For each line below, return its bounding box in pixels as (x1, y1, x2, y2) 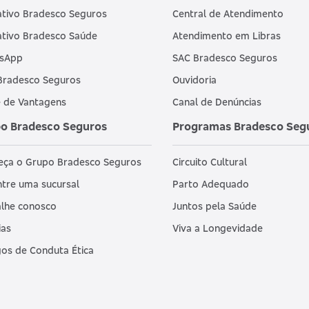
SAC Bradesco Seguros (172, 52, 277, 64)
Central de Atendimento (172, 8, 283, 20)
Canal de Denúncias (172, 96, 261, 108)
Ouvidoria (172, 74, 217, 86)
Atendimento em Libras (172, 30, 281, 42)
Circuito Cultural (172, 156, 247, 168)
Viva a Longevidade (172, 222, 263, 235)
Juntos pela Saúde (172, 200, 257, 212)
